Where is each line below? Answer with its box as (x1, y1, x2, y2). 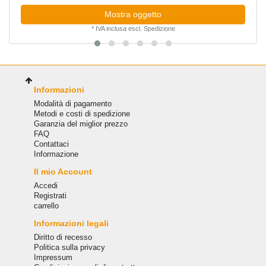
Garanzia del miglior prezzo (33, 119, 128, 129)
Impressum (33, 253, 72, 262)
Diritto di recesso (33, 233, 92, 242)
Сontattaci (33, 140, 69, 149)
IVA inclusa (95, 24, 126, 32)
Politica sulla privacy (33, 243, 105, 252)
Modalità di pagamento (33, 99, 112, 109)
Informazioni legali (33, 218, 109, 229)
